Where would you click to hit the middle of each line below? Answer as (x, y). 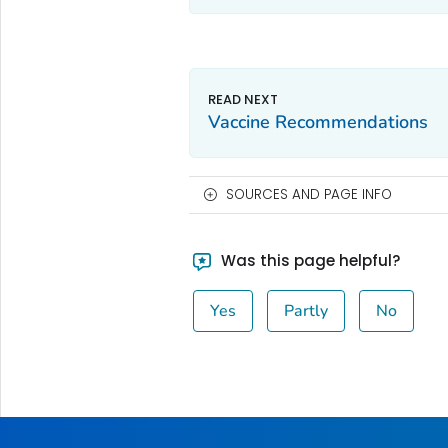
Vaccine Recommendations (317, 121)
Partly (306, 310)
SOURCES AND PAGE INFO (308, 194)
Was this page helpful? (309, 260)
